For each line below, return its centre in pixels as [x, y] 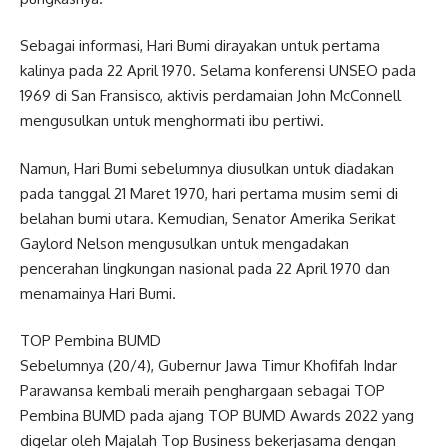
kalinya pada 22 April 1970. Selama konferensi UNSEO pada [218, 70]
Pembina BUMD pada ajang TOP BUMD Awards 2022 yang [217, 415]
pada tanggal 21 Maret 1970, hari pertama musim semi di [209, 193]
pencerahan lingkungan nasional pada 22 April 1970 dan [205, 268]
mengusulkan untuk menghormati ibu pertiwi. [172, 120]
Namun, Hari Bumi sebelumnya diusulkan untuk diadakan [207, 168]
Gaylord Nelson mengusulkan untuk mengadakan [184, 243]
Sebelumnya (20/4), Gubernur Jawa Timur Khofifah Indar [208, 365]
